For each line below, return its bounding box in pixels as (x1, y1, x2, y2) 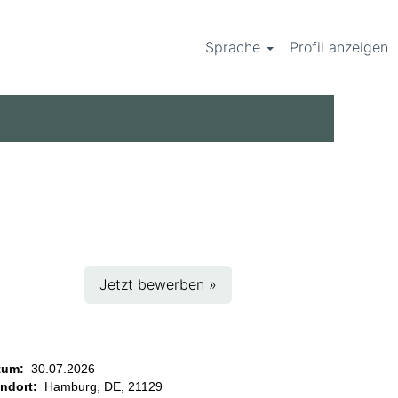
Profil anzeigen (290, 38, 388, 56)
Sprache (204, 38, 265, 56)
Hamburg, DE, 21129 (44, 379, 163, 394)
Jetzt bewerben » (99, 275, 217, 293)
